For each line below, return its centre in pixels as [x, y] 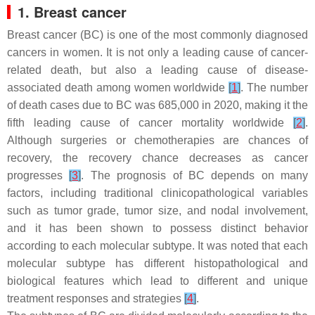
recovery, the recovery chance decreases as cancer [157, 158]
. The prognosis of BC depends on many [194, 175]
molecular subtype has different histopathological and [157, 263]
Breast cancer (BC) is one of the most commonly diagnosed [157, 35]
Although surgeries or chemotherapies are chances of [157, 140]
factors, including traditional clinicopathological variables [157, 193]
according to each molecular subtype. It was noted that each [157, 246]
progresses [38, 175]
